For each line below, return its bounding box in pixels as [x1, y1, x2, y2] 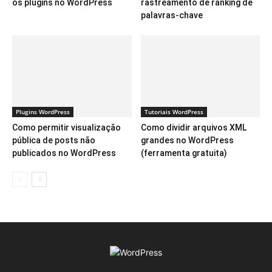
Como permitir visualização [12, 122, 121, 132]
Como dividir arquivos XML [140, 122, 246, 132]
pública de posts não [12, 135, 95, 145]
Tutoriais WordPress [144, 107, 203, 116]
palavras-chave [140, 10, 203, 20]
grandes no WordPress [140, 135, 234, 145]
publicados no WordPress [12, 148, 116, 158]
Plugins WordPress [16, 107, 70, 116]
